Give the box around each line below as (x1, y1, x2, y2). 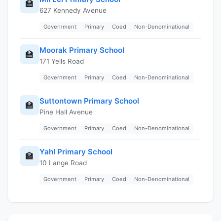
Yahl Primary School (39, 147, 112, 156)
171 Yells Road (39, 57, 84, 65)
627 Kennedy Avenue (39, 6, 107, 14)
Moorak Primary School (39, 45, 124, 55)
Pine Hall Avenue (39, 108, 93, 116)
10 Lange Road (39, 158, 87, 167)
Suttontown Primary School (39, 96, 139, 106)
